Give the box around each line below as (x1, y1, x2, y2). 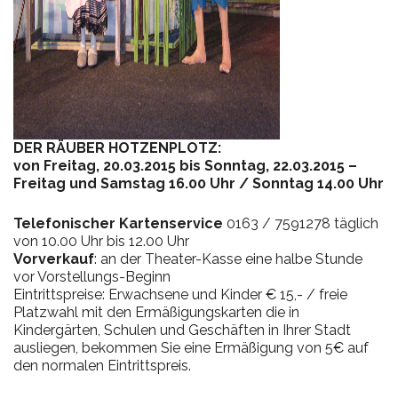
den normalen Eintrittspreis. (13, 357, 191, 375)
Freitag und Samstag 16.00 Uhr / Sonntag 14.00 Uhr (13, 175, 384, 193)
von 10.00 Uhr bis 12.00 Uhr (13, 233, 189, 251)
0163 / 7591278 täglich (223, 215, 378, 233)
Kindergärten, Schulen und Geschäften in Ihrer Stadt (13, 322, 351, 339)
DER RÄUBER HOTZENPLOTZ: (13, 139, 221, 157)
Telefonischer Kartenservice (13, 215, 223, 233)
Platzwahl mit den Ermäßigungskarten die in (13, 304, 299, 322)
